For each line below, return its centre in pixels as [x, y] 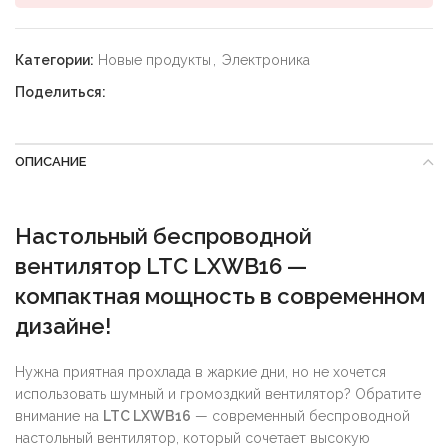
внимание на [59, 415]
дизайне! [63, 325]
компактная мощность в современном [220, 295]
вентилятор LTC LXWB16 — [161, 265]
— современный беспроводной [300, 415]
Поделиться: [60, 91]
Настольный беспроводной [163, 235]
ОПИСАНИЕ [50, 161]
